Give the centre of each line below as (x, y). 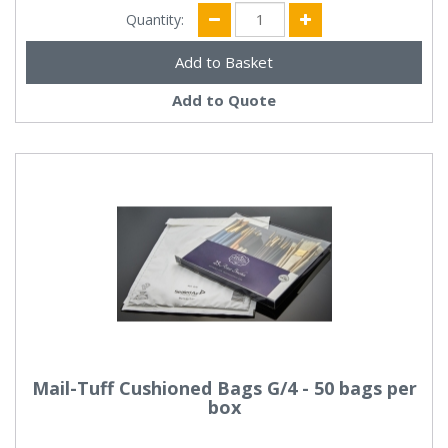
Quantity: (157, 20)
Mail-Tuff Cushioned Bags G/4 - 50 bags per (224, 388)
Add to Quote (224, 99)
